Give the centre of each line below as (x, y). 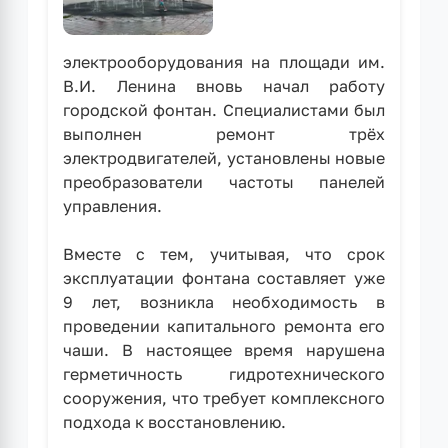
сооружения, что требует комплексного (224, 397)
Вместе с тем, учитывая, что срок (224, 253)
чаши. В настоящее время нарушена (224, 349)
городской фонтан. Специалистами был (224, 109)
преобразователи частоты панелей (224, 181)
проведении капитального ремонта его (224, 325)
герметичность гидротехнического (224, 373)
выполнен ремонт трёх (224, 133)
